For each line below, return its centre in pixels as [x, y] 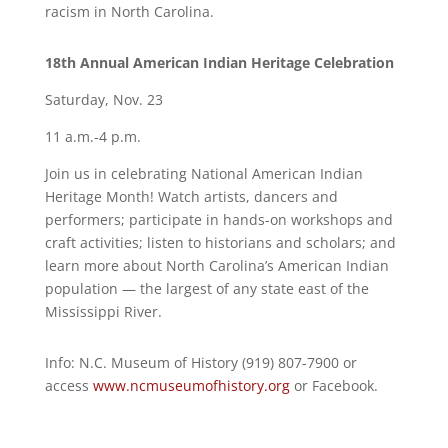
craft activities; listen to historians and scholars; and [220, 242]
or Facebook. [333, 385]
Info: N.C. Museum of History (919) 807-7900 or [200, 362]
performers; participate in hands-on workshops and [218, 219]
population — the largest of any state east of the [206, 288]
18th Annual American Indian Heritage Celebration [219, 62]
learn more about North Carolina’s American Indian [216, 265]
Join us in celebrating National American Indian [203, 173]
